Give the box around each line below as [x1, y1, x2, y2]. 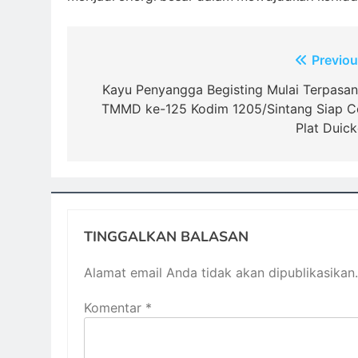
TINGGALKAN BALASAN [84, 227, 249, 246]
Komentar [84, 300, 145, 316]
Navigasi [82, 52, 164, 75]
